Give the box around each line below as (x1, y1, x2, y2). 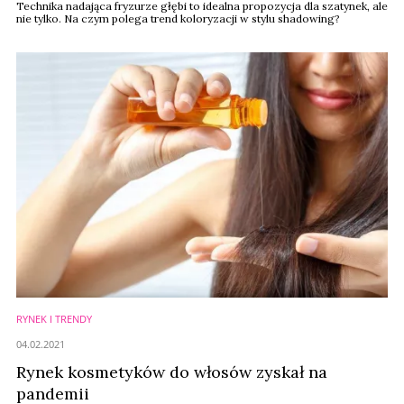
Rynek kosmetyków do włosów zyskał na (16, 362, 327, 382)
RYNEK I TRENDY (16, 312, 92, 326)
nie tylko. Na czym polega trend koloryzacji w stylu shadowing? (16, 12, 340, 25)
